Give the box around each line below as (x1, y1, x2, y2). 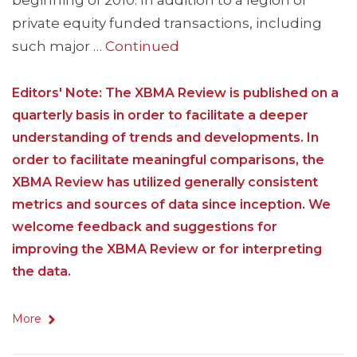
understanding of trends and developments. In (12, 130, 319, 146)
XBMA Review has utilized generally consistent (12, 175, 318, 190)
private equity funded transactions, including (12, 15, 322, 32)
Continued (105, 38, 179, 55)
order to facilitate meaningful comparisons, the (12, 152, 324, 168)
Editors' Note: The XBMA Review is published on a (12, 85, 339, 101)
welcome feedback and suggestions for (12, 219, 277, 235)
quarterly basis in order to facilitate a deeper (12, 108, 308, 124)
